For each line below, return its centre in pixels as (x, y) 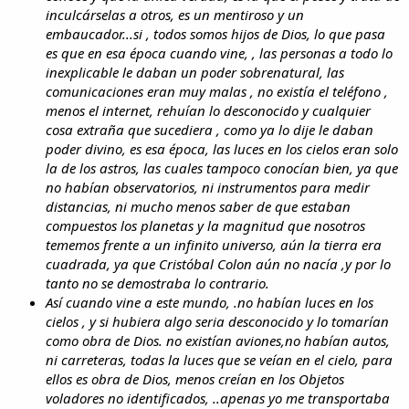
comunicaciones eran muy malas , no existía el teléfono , (217, 91)
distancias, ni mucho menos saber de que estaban (198, 206)
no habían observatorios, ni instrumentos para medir (208, 187)
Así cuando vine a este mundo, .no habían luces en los (210, 302)
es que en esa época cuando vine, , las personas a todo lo (219, 52)
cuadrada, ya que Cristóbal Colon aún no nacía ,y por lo (218, 263)
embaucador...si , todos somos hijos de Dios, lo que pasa (215, 33)
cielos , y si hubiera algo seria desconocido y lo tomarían (217, 321)
